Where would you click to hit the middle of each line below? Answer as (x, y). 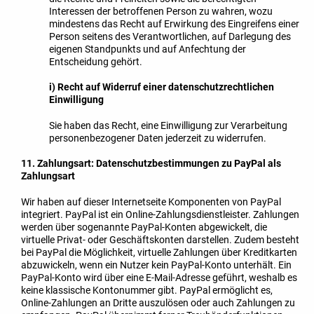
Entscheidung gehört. (96, 61)
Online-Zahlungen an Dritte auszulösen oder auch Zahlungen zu (158, 303)
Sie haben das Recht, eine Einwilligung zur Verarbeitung (168, 125)
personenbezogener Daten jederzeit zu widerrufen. (158, 138)
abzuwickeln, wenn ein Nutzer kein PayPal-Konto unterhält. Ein (156, 265)
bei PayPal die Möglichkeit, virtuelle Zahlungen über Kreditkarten (159, 252)
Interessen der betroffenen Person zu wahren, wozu (161, 11)
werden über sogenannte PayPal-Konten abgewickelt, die (144, 227)
